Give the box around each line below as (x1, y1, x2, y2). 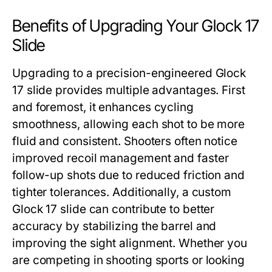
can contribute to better (86, 202, 215, 217)
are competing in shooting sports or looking (12, 253, 245, 268)
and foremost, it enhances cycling (12, 100, 194, 115)
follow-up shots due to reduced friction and (12, 168, 245, 183)
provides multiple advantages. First (52, 83, 245, 98)
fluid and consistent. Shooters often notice (12, 134, 237, 149)
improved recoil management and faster (12, 151, 229, 166)
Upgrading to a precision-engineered (12, 66, 216, 81)
